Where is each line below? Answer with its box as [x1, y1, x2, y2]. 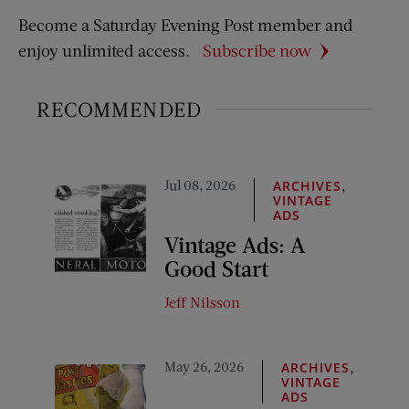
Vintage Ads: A [164, 231, 306, 258]
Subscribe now [203, 40, 311, 61]
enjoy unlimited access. [18, 40, 190, 61]
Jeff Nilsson [164, 293, 240, 311]
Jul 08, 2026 [164, 176, 236, 194]
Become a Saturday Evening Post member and [18, 15, 353, 36]
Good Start [164, 255, 269, 282]
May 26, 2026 [164, 358, 244, 375]
